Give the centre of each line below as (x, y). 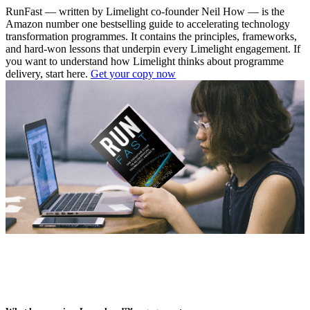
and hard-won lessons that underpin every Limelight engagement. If (153, 49)
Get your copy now (133, 74)
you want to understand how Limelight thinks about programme (145, 62)
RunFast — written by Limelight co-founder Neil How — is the (145, 12)
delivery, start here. (48, 74)
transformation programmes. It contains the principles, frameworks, (151, 37)
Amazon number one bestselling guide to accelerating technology (148, 24)
